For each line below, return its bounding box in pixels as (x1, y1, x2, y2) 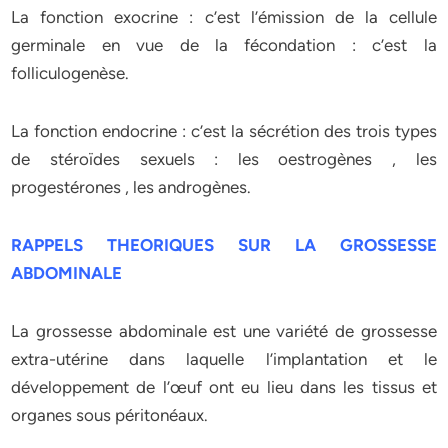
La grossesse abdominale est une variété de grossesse (11, 321, 437, 341)
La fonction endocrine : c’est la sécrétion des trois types (11, 121, 437, 141)
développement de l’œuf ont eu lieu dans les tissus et (11, 377, 437, 397)
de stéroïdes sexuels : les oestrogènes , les (11, 149, 437, 169)
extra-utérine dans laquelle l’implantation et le (11, 349, 437, 369)
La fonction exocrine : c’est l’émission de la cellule (11, 7, 437, 27)
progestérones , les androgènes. (11, 177, 252, 197)
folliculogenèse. (11, 63, 130, 83)
